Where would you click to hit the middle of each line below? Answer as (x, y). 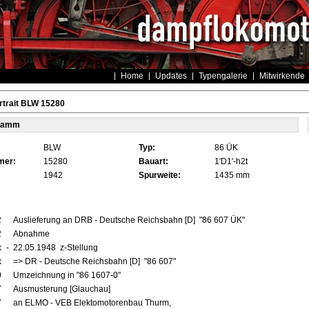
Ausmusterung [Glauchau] (61, 289)
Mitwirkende (282, 76)
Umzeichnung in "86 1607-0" (68, 275)
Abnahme (32, 234)
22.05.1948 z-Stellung (56, 248)
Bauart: (153, 161)
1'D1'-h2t (231, 161)
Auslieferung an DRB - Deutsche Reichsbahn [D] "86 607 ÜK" (130, 220)
